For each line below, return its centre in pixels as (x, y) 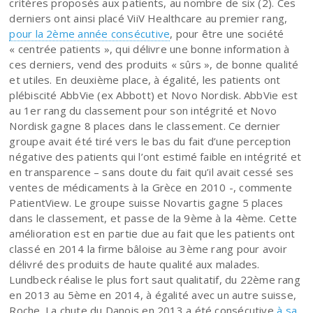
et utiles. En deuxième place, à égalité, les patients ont (145, 79)
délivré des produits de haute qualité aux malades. (134, 264)
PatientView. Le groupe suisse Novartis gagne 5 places (146, 202)
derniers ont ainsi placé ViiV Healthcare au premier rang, (148, 18)
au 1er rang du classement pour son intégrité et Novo (143, 110)
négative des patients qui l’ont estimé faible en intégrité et (155, 156)
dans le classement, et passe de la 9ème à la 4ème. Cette (153, 218)
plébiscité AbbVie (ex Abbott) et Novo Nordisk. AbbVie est (154, 95)
